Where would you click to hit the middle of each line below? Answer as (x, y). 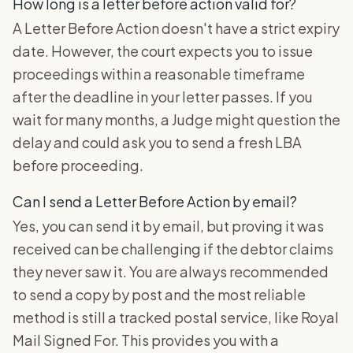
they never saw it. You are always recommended (171, 271)
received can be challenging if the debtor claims (173, 248)
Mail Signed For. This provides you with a (146, 340)
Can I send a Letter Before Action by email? (155, 201)
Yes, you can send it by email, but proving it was (168, 225)
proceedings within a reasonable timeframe (159, 73)
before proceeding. (78, 165)
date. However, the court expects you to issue (163, 50)
